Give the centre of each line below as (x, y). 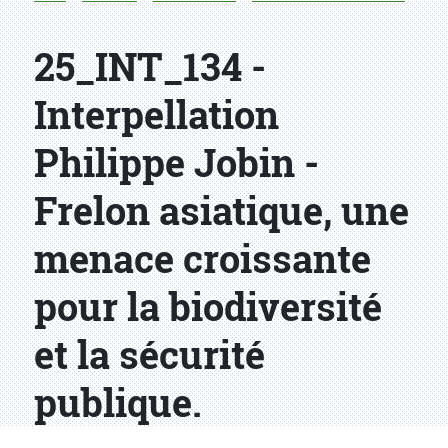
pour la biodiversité (208, 306)
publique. (118, 402)
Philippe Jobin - (176, 162)
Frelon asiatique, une (221, 210)
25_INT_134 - (150, 66)
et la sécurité (149, 354)
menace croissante (202, 258)
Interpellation (156, 114)
